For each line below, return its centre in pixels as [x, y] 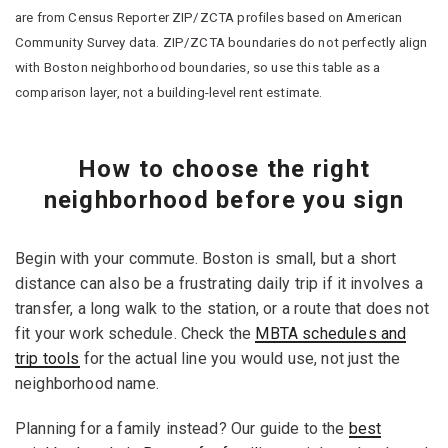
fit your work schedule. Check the [135, 333]
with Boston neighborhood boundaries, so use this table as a [198, 67]
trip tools [47, 358]
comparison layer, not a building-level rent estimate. [169, 92]
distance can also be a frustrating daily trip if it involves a [219, 283]
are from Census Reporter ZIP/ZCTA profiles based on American [209, 17]
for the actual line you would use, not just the [240, 358]
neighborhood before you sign [224, 199]
